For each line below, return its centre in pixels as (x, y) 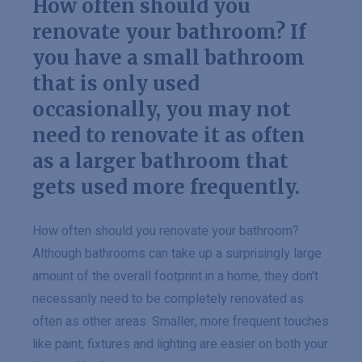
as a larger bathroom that (160, 161)
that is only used (116, 84)
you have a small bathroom (168, 58)
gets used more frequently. (166, 187)
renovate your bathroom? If (169, 32)
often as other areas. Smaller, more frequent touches (181, 322)
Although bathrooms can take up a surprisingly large (177, 254)
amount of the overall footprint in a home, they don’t (175, 276)
